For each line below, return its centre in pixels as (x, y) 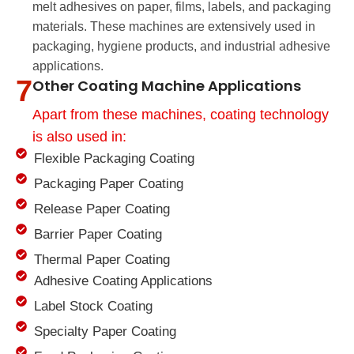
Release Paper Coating (102, 209)
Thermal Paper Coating (102, 260)
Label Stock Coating (93, 307)
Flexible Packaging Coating (114, 159)
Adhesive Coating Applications (123, 281)
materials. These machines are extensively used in (174, 27)
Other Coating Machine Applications (167, 86)
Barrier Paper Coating (98, 235)
